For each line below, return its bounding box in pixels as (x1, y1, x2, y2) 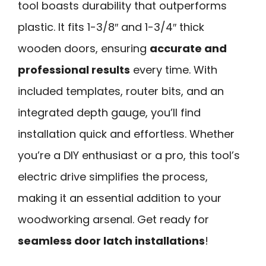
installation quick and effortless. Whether (18, 126, 235, 141)
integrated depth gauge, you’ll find (18, 104, 201, 120)
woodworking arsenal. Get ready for (18, 211, 209, 227)
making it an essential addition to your (18, 190, 221, 205)
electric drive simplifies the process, (18, 169, 208, 184)
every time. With (130, 62, 217, 77)
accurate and (150, 40, 227, 56)
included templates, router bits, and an (18, 83, 224, 99)
